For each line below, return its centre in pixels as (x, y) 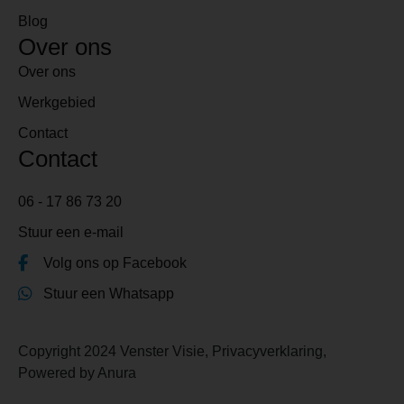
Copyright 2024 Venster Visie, (115, 351)
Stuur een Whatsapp (108, 293)
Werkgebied (57, 102)
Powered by (58, 372)
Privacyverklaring (267, 351)
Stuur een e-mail (71, 232)
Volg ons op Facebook (115, 262)
